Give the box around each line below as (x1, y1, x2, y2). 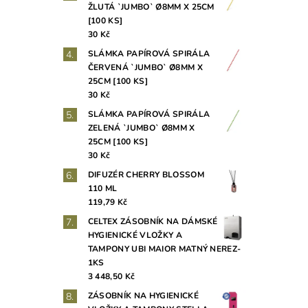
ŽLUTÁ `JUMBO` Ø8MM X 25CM (87, 1, 214, 13)
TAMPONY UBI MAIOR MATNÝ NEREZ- (87, 243, 241, 255)
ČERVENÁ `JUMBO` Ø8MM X (87, 62, 203, 74)
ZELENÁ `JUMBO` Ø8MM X (87, 122, 195, 134)
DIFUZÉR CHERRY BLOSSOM (87, 169, 204, 181)
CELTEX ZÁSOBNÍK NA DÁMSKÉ (87, 216, 218, 228)
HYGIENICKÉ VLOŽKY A (87, 230, 182, 241)
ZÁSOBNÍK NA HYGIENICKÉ (87, 290, 199, 302)
